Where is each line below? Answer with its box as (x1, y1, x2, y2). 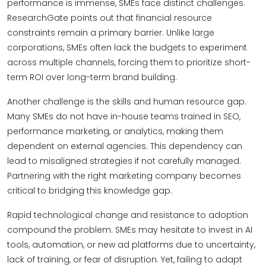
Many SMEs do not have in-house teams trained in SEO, (7, 110, 240, 122)
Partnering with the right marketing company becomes (7, 170, 241, 182)
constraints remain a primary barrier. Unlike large (7, 27, 214, 39)
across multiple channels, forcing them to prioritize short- (7, 56, 251, 68)
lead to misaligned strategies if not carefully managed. (7, 155, 241, 167)
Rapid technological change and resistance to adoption (7, 209, 248, 221)
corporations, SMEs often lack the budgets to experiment (7, 42, 247, 53)
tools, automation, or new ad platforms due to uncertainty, (7, 239, 255, 251)
